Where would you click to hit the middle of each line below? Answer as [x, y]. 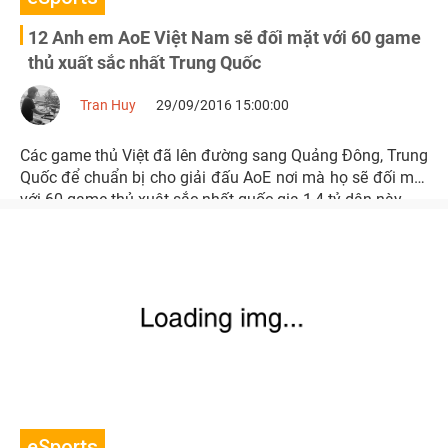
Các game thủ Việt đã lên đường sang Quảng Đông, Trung [224, 155]
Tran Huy [108, 105]
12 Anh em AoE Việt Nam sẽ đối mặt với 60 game [224, 37]
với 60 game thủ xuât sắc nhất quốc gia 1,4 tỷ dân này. [212, 199]
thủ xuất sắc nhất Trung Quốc [144, 62]
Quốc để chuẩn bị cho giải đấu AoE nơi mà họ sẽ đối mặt [224, 177]
